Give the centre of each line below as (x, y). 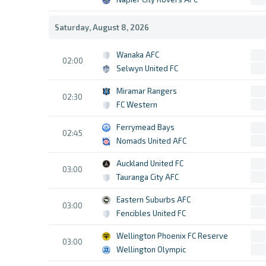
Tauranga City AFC (148, 177)
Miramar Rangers (147, 91)
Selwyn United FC (147, 68)
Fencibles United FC (151, 213)
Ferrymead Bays (145, 127)
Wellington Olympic (151, 249)
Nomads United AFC (151, 141)
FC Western (137, 104)
